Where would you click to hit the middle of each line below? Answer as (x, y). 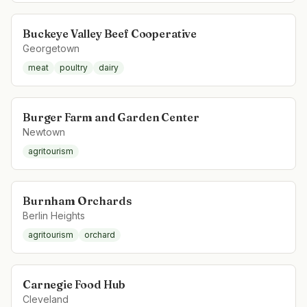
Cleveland (46, 299)
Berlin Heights (54, 216)
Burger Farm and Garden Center (111, 117)
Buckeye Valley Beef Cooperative (110, 34)
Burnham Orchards (77, 201)
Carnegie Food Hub (74, 284)
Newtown (44, 132)
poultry (74, 67)
